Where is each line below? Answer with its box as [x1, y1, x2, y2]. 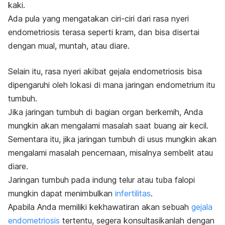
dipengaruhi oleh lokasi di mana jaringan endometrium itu [8, 79, 215, 90]
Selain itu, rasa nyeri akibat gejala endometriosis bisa [8, 66, 202, 76]
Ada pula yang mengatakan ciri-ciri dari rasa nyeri [8, 13, 189, 24]
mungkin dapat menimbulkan [8, 188, 115, 198]
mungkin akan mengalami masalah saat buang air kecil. [8, 120, 208, 131]
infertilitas [115, 188, 151, 198]
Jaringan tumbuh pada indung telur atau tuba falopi [8, 174, 195, 185]
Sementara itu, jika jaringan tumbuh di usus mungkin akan [8, 134, 216, 144]
